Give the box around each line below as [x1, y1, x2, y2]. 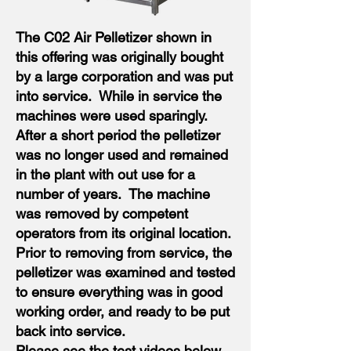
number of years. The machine [16, 186, 210, 202]
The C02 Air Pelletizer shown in [16, 29, 212, 45]
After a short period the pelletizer [16, 127, 220, 143]
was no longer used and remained [16, 147, 228, 163]
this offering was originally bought [16, 49, 223, 65]
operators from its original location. [16, 225, 235, 241]
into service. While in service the [16, 88, 222, 104]
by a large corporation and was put [16, 68, 233, 85]
